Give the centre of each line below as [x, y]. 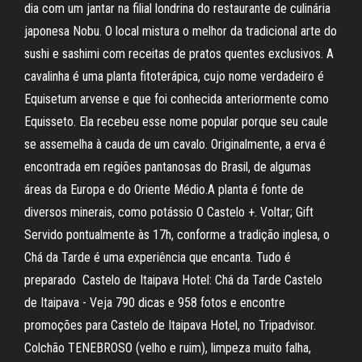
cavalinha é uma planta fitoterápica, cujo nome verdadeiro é [174, 76]
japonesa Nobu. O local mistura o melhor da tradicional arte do [181, 31]
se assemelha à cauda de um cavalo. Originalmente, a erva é [175, 144]
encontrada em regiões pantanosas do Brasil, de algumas [168, 167]
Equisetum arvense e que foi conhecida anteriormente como [177, 99]
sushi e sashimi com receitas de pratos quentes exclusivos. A [179, 54]
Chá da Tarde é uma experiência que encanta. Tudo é [158, 257]
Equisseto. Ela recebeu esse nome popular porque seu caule [176, 122]
